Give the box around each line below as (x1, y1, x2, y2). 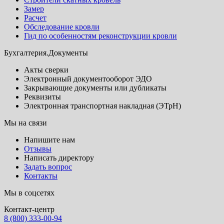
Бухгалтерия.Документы (4, 48, 88, 57)
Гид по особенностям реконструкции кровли (24, 31, 177, 40)
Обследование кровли (24, 22, 99, 31)
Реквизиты (24, 92, 61, 101)
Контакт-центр (4, 204, 54, 213)
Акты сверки (24, 65, 68, 74)
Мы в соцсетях (4, 188, 54, 197)
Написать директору (24, 153, 94, 162)
